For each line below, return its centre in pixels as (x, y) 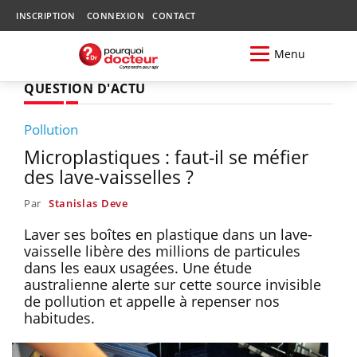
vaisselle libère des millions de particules (162, 251)
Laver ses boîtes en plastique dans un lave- (168, 234)
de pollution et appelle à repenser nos (152, 301)
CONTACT (174, 16)
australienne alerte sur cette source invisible (173, 284)
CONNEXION (115, 16)
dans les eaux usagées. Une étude (138, 267)
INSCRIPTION (46, 16)
